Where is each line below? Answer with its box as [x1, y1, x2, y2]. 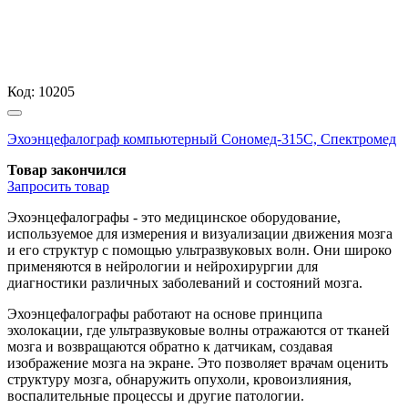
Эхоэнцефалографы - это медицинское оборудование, [7, 209, 341, 225]
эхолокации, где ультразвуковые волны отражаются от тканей [7, 321, 390, 338]
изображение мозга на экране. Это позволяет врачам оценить [7, 354, 388, 371]
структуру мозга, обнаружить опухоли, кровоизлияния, [7, 371, 352, 387]
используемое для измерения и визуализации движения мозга [7, 225, 393, 241]
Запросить [7, 178, 71, 194]
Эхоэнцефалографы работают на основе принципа [7, 305, 322, 321]
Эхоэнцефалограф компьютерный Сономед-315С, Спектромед [7, 130, 396, 147]
